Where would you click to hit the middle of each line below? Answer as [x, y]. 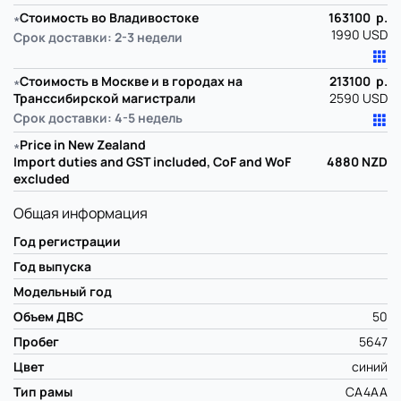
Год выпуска [52, 267]
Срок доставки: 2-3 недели [98, 38]
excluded [42, 179]
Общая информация [81, 213]
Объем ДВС [48, 317]
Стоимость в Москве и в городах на [131, 81]
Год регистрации [67, 242]
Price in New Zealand [83, 145]
